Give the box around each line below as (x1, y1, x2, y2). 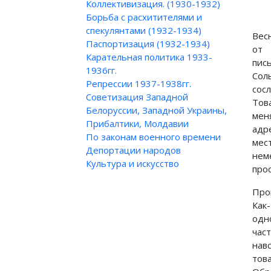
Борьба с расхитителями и (86, 11, 202, 23)
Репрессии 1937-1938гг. (86, 77, 191, 90)
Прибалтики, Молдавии (86, 117, 189, 129)
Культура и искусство (86, 157, 179, 169)
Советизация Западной (86, 91, 188, 103)
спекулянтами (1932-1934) (86, 24, 201, 36)
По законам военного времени (86, 131, 221, 143)
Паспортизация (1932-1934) (86, 38, 210, 50)
